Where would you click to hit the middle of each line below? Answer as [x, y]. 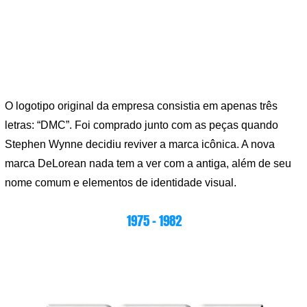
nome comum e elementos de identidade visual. [121, 183]
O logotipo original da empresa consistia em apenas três [141, 106]
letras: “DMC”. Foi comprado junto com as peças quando [142, 125]
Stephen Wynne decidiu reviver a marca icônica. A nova [140, 145]
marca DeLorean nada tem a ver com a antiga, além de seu [148, 164]
